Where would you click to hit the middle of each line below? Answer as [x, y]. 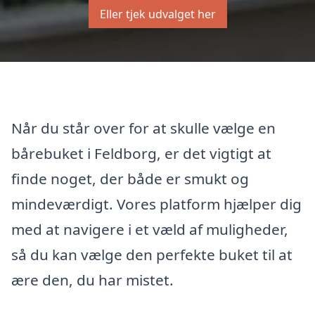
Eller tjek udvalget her [157, 14]
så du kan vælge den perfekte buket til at [152, 254]
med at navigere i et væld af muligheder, [150, 229]
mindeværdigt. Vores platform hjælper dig [156, 204]
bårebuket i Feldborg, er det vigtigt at [141, 153]
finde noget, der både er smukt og [130, 178]
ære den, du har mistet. [92, 279]
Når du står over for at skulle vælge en [143, 128]
